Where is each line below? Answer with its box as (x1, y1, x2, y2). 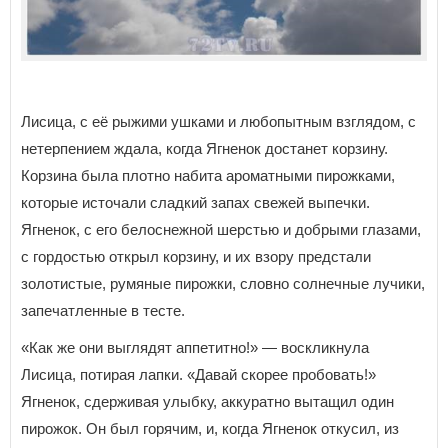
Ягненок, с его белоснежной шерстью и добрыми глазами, (21, 220, 421, 238)
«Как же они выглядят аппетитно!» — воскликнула (21, 338, 369, 356)
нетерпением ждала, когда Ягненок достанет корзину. (21, 139, 388, 157)
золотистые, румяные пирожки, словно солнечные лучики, (21, 274, 425, 292)
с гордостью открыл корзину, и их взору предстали (21, 247, 371, 265)
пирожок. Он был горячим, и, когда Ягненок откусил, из (21, 419, 399, 437)
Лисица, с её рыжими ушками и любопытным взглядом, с (21, 112, 416, 130)
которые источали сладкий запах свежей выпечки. (21, 193, 370, 211)
